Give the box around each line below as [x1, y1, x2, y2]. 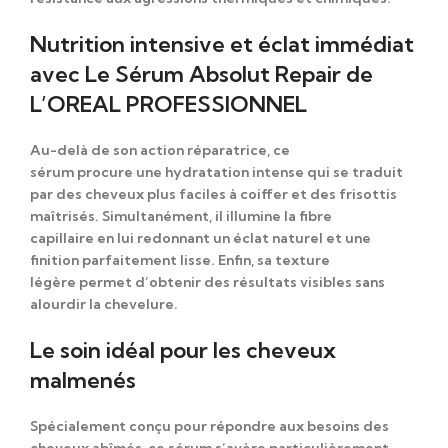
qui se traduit [307, 162, 403, 181]
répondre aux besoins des [207, 416, 389, 435]
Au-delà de [30, 140, 110, 159]
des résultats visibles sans [201, 272, 385, 291]
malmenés [30, 365, 136, 394]
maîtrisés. [30, 206, 102, 225]
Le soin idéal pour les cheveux [30, 335, 336, 364]
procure [77, 162, 133, 181]
